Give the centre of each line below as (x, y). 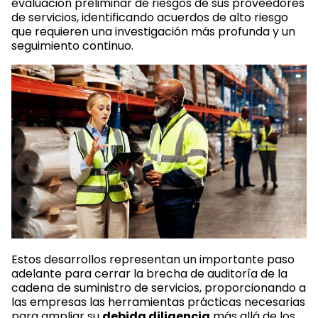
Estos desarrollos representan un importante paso (153, 259)
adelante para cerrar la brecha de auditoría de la (149, 273)
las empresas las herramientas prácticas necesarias (158, 302)
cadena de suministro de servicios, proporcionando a (159, 287)
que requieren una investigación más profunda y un (153, 31)
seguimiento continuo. (72, 45)
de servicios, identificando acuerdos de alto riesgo (150, 17)
